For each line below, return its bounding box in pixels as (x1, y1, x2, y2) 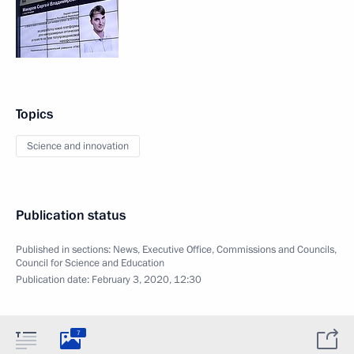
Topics (16, 105, 53, 123)
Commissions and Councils (217, 243, 334, 257)
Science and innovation (27, 139, 129, 153)
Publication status (16, 206, 126, 224)
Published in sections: (16, 243, 113, 257)
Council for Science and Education (16, 256, 164, 270)
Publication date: (16, 273, 92, 287)
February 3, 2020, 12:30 (92, 273, 201, 287)
